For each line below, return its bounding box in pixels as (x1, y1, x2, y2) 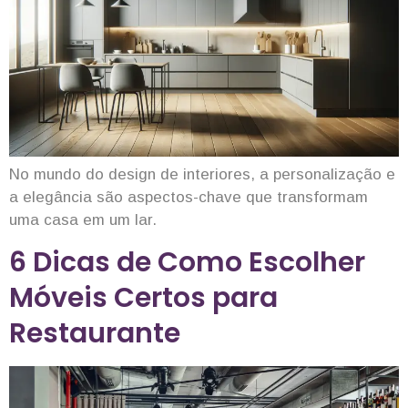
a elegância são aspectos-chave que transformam (9, 189, 368, 207)
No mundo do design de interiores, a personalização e (9, 166, 395, 184)
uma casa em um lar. (9, 211, 157, 229)
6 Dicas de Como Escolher (9, 242, 365, 281)
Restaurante (9, 313, 180, 352)
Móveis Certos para (9, 278, 278, 317)
